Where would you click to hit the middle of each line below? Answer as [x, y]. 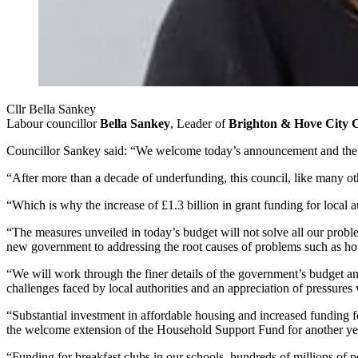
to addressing [127, 247]
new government [49, 247]
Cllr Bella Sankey [51, 109]
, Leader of [199, 124]
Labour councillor [52, 124]
